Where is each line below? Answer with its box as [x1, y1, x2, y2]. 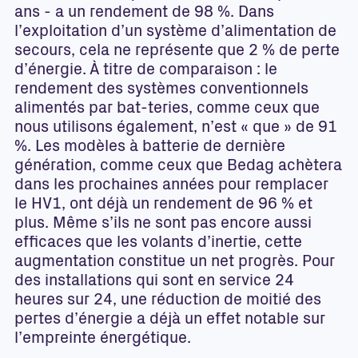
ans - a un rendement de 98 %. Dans [14, 6, 274, 22]
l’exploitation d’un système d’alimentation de [14, 25, 336, 41]
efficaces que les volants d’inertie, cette [14, 236, 302, 252]
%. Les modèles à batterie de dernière [14, 140, 285, 156]
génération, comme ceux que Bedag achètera [14, 159, 342, 175]
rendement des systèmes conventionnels [14, 82, 308, 98]
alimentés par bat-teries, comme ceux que [14, 101, 320, 117]
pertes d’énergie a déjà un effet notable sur [14, 312, 325, 328]
